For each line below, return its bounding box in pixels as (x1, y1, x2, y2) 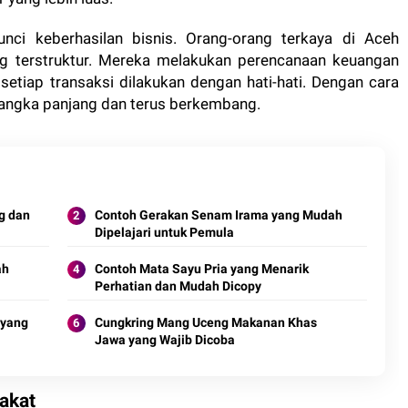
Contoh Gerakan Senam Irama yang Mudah (94, 208, 342, 222)
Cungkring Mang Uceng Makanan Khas (94, 315, 317, 330)
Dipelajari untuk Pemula (94, 225, 234, 240)
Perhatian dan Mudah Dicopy (94, 279, 261, 293)
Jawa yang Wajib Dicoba (94, 332, 235, 347)
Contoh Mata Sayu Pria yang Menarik (94, 261, 309, 276)
